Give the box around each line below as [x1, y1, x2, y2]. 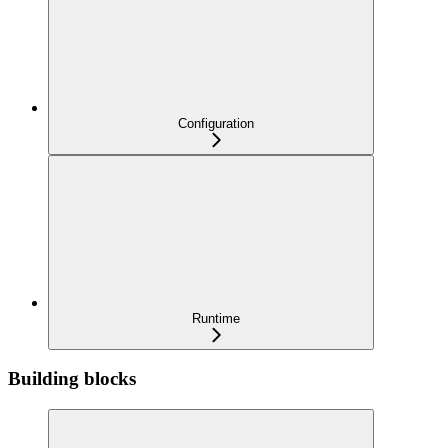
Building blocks [8, 368, 136, 390]
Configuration [178, 115, 254, 131]
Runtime [192, 310, 240, 326]
